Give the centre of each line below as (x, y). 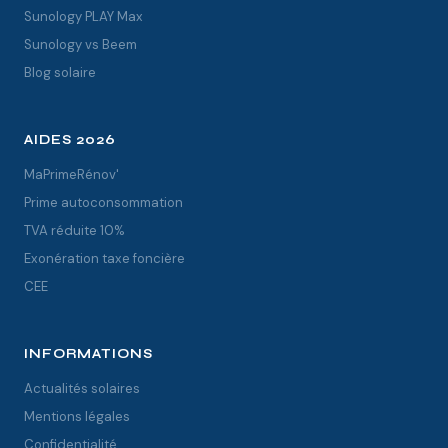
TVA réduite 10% (74, 230)
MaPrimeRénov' (71, 174)
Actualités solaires (82, 388)
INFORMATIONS (89, 354)
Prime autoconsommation (103, 202)
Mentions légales (77, 416)
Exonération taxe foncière (104, 258)
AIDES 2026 (70, 140)
